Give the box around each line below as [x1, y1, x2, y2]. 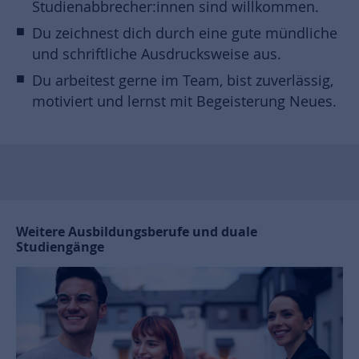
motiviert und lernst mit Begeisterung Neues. [32, 91, 337, 111]
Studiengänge [16, 237, 104, 256]
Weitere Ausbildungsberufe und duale [16, 222, 257, 240]
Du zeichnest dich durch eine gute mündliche [32, 23, 337, 42]
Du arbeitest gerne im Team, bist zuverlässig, [32, 71, 333, 90]
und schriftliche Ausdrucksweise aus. [32, 44, 281, 63]
